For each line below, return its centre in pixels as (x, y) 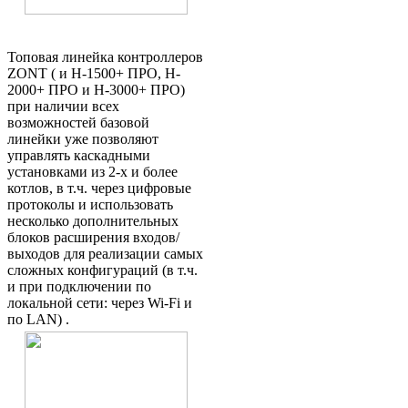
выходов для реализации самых (105, 254)
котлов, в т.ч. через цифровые (99, 189)
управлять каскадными (79, 156)
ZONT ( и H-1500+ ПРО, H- (94, 74)
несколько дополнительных (93, 221)
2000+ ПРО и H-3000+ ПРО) (96, 90)
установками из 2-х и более (92, 172)
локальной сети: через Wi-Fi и (100, 303)
